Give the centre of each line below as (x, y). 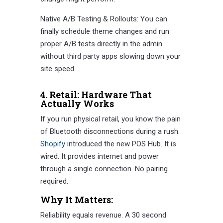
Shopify (53, 144)
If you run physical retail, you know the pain (110, 119)
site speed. (58, 69)
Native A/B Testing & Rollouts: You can (104, 19)
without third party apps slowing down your (110, 56)
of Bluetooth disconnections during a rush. (110, 132)
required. (54, 181)
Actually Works (77, 104)
